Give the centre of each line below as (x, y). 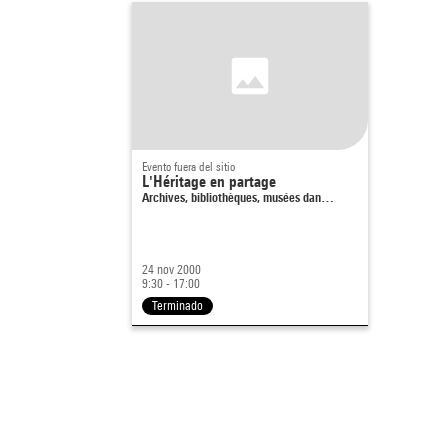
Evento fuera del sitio (188, 166)
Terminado (177, 305)
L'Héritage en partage (209, 181)
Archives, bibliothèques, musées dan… (238, 196)
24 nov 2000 (171, 269)
